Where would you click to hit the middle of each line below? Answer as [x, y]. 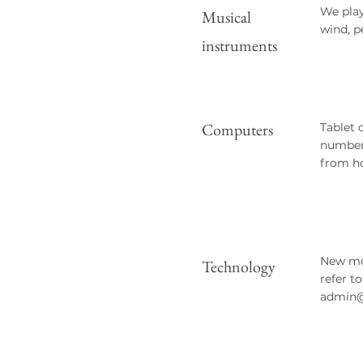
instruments [239, 45]
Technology [239, 267]
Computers [239, 130]
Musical [226, 17]
